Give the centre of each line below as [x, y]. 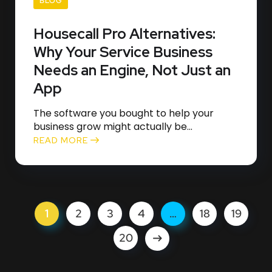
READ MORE [62, 140]
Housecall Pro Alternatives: [124, 34]
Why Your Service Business [123, 52]
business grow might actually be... [113, 127]
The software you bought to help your [124, 113]
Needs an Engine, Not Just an [132, 70]
